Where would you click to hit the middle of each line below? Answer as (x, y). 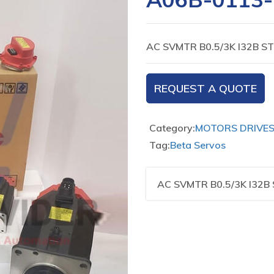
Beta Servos (198, 145)
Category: (172, 128)
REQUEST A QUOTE (206, 88)
